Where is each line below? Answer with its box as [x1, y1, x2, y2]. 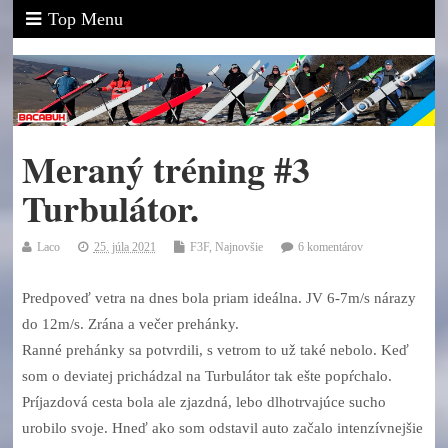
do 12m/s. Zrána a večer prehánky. [21, 315, 239, 332]
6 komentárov [297, 239, 363, 254]
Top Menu [48, 9, 124, 29]
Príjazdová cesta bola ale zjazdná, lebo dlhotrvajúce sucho [21, 393, 386, 410]
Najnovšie [214, 239, 263, 254]
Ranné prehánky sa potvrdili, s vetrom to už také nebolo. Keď [21, 341, 409, 358]
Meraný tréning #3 [21, 142, 310, 195]
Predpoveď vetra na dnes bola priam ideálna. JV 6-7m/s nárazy [21, 289, 416, 306]
